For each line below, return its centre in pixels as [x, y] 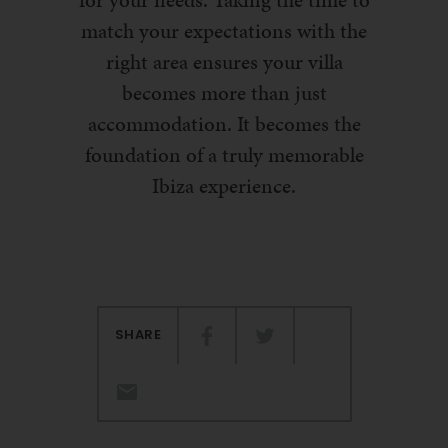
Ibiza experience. [224, 186]
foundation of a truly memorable [224, 155]
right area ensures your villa [224, 62]
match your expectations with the [224, 31]
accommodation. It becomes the [224, 124]
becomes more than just [224, 93]
